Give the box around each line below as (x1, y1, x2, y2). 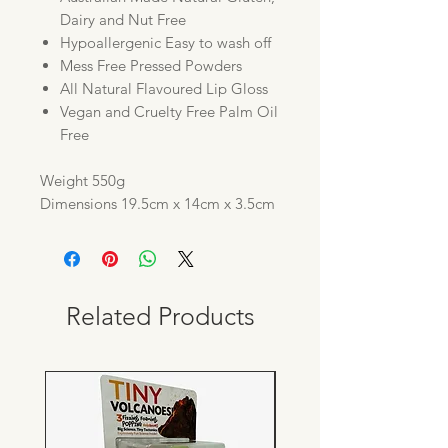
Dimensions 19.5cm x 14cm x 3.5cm (40, 194, 275, 214)
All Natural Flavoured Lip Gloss (60, 79, 268, 99)
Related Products (65, 301, 255, 332)
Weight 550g (40, 171, 125, 191)
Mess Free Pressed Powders (60, 56, 242, 76)
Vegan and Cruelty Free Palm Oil (60, 102, 278, 122)
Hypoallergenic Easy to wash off (60, 33, 271, 53)
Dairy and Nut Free (60, 10, 186, 30)
